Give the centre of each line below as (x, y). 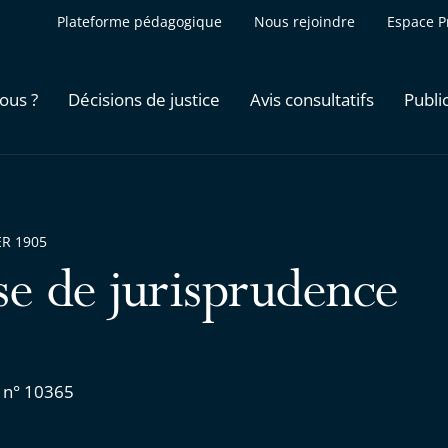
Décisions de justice (144, 99)
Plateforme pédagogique (139, 21)
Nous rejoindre (304, 21)
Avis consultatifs (312, 99)
